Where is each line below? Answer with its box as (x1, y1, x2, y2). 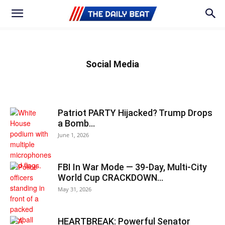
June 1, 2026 (58, 131, 89, 139)
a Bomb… (58, 118, 95, 129)
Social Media (86, 59, 139, 69)
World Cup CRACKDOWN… (58, 172, 163, 183)
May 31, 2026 (58, 185, 91, 193)
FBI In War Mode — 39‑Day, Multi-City (58, 162, 207, 172)
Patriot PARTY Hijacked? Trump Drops (58, 107, 212, 118)
